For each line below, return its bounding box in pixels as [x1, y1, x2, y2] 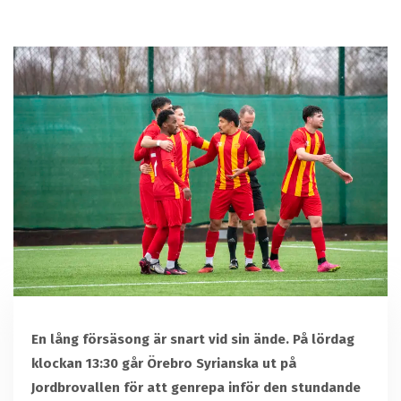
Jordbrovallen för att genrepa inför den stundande [31, 380, 361, 397]
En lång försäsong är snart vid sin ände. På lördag [31, 331, 354, 348]
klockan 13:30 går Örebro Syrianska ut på [31, 355, 296, 372]
